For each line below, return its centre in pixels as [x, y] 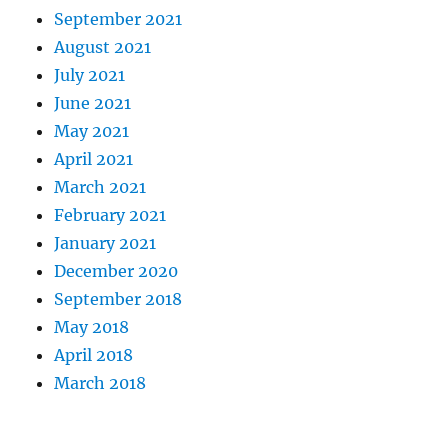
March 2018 [100, 382]
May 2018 [92, 326]
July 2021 [90, 74]
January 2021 [105, 242]
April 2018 [94, 354]
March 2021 [100, 186]
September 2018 [118, 298]
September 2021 [118, 18]
